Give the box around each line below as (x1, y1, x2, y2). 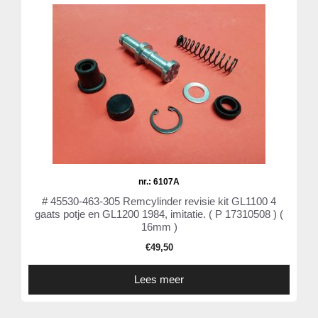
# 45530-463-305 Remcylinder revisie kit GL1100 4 (42, 195, 276, 208)
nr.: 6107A (138, 177, 180, 187)
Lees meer (134, 273, 184, 286)
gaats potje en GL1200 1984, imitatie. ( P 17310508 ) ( (35, 208, 283, 221)
